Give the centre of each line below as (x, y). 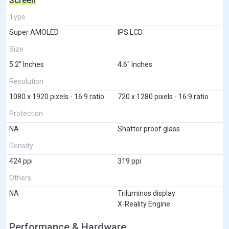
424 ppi (21, 161)
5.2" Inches (27, 64)
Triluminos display (146, 193)
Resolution (26, 81)
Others (20, 178)
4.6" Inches (135, 64)
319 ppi (129, 161)
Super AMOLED (34, 32)
